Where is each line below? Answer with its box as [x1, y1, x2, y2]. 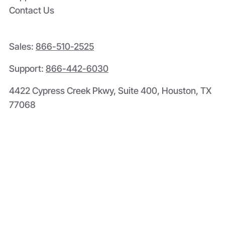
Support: [9, 63, 46, 74]
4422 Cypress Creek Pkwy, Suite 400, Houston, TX [9, 85, 211, 96]
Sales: [9, 41, 36, 52]
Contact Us [9, 5, 54, 16]
